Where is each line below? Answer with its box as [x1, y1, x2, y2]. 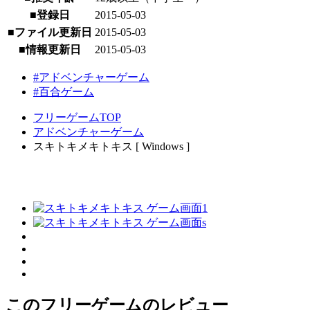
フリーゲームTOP [33, 111, 121, 124]
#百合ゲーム [33, 86, 94, 98]
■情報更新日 [19, 44, 81, 56]
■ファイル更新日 [8, 26, 92, 39]
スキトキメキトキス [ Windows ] [33, 140, 190, 153]
